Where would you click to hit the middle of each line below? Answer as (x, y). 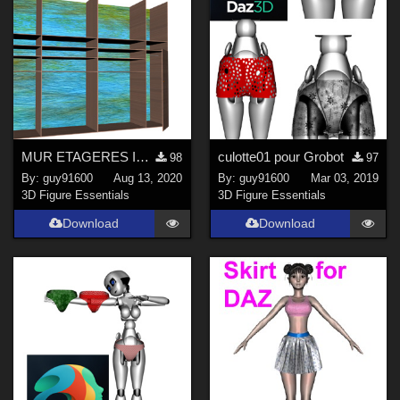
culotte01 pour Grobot (280, 156)
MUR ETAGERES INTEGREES (143, 156)
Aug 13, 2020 (148, 179)
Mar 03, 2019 (344, 179)
